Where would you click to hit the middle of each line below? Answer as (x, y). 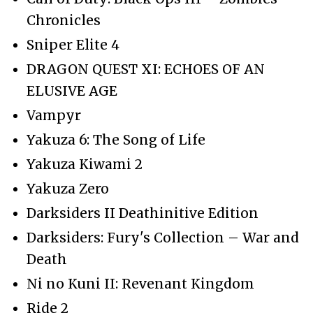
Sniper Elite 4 (73, 44)
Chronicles (64, 20)
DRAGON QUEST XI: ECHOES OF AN (146, 69)
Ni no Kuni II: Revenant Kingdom (140, 283)
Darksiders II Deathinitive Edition (143, 213)
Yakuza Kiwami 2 (85, 164)
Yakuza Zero (68, 188)
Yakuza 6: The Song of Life (116, 139)
